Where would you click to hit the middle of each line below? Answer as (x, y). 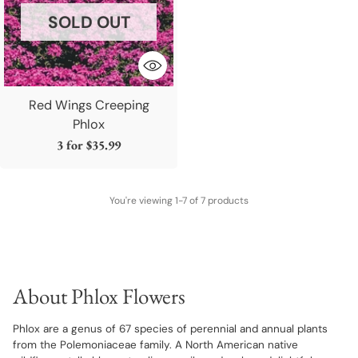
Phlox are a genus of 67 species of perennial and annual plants (170, 329)
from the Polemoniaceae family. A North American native (155, 345)
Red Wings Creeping (89, 105)
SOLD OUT (89, 22)
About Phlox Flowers (99, 296)
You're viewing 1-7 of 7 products (179, 201)
